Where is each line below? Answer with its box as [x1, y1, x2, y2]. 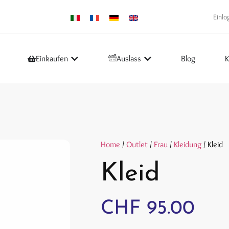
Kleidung [174, 140, 201, 150]
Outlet [126, 140, 148, 150]
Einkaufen [35, 53, 68, 63]
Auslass [116, 53, 141, 63]
